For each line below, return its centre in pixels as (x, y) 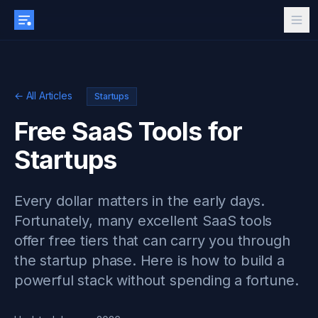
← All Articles (43, 95)
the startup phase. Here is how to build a (149, 261)
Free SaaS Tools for (128, 131)
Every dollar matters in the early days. (140, 201)
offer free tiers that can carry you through (152, 241)
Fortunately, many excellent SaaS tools (143, 221)
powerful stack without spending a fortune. (157, 280)
